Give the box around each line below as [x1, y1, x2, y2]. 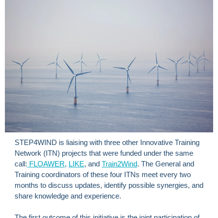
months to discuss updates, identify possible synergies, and [15, 181, 203, 189]
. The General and [137, 160, 194, 168]
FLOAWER [27, 160, 65, 168]
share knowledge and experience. [15, 192, 121, 200]
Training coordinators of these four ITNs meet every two [15, 170, 191, 179]
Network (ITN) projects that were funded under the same [15, 149, 193, 157]
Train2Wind [102, 160, 137, 168]
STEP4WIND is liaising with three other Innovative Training [15, 138, 200, 146]
